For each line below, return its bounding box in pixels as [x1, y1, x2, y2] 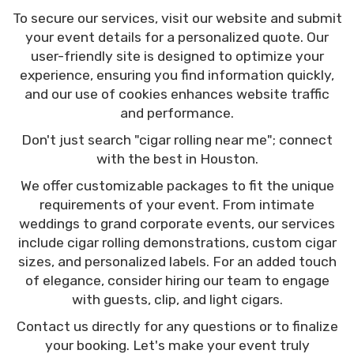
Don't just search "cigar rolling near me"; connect [21, 131, 333, 148]
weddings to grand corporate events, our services [19, 215, 335, 232]
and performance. [120, 104, 234, 121]
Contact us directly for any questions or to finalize [16, 318, 338, 334]
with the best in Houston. [96, 150, 258, 167]
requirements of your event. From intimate [40, 196, 314, 213]
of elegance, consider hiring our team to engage [24, 272, 330, 288]
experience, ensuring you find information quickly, [20, 66, 334, 83]
